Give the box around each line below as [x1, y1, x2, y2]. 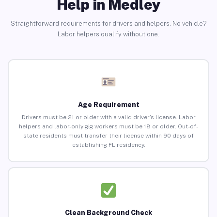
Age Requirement [77, 101, 139, 109]
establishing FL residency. [72, 141, 145, 149]
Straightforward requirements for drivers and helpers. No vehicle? [10, 19, 207, 27]
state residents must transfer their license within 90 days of [23, 132, 194, 139]
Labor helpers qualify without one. [58, 30, 159, 38]
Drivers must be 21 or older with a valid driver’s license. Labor [21, 114, 196, 121]
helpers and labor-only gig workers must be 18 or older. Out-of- [19, 123, 198, 130]
